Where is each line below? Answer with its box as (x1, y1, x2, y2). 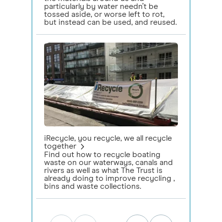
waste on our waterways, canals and (44, 158, 173, 166)
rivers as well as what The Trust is (44, 166, 163, 174)
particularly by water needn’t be (44, 2, 158, 10)
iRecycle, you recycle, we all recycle (44, 134, 172, 142)
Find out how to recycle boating (44, 150, 161, 159)
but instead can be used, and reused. (44, 18, 177, 26)
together (44, 142, 76, 150)
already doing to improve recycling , (44, 174, 175, 182)
